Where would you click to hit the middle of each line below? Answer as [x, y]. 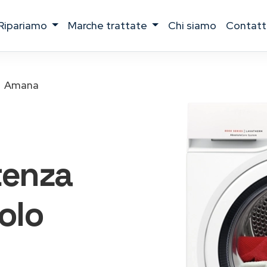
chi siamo [196, 25]
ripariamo [27, 25]
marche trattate [113, 25]
